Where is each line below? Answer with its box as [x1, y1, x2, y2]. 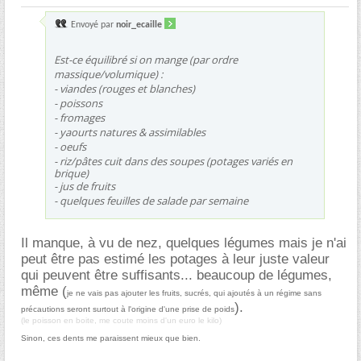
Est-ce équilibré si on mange [54, 52, 189, 67]
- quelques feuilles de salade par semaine [54, 193, 248, 208]
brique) [54, 165, 89, 180]
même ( [21, 283, 67, 299]
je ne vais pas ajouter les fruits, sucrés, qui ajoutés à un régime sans [67, 288, 322, 297]
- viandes [54, 81, 98, 96]
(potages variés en [206, 153, 293, 168]
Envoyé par [68, 19, 116, 30]
